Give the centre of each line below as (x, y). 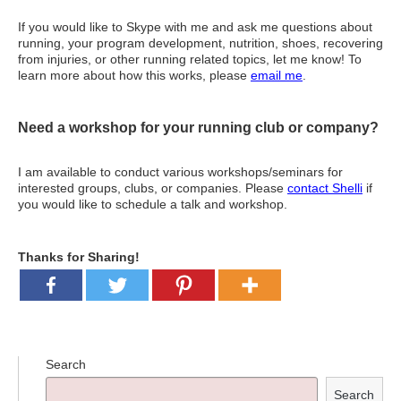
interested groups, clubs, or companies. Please (153, 188)
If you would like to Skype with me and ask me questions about (195, 27)
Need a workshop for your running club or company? (198, 128)
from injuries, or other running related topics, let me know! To (190, 59)
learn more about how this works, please (134, 75)
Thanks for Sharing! (79, 257)
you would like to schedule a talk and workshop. (153, 204)
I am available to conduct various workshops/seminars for (180, 172)
